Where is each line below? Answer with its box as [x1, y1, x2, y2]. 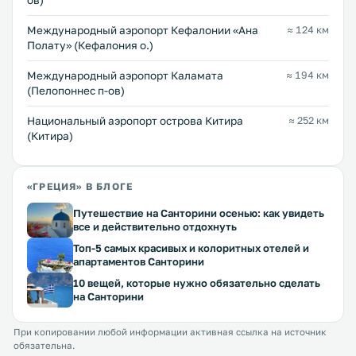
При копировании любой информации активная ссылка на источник [14, 327, 327, 338]
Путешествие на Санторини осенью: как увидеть [73, 207, 324, 219]
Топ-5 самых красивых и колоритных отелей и [73, 242, 309, 254]
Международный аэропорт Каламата [27, 69, 223, 82]
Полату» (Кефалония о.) [27, 39, 153, 52]
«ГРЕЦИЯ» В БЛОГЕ [27, 180, 133, 192]
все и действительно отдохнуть [73, 220, 237, 233]
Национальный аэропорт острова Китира [27, 114, 243, 127]
